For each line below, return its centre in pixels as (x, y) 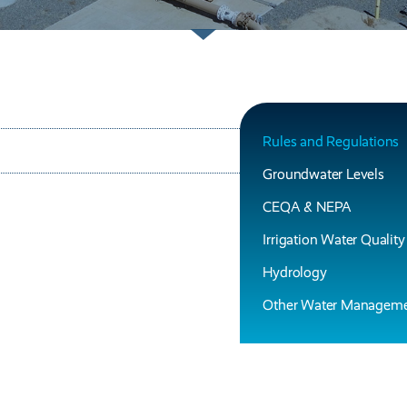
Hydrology (295, 272)
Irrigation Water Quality (334, 239)
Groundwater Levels (323, 174)
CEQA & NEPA (308, 207)
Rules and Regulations (331, 141)
